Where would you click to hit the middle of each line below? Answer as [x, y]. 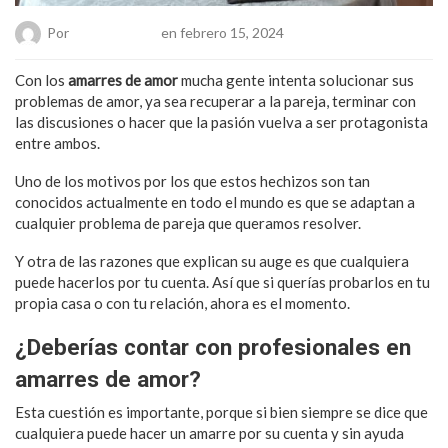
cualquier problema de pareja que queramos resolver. [188, 222]
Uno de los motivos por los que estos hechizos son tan [192, 180]
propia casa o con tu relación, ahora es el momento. [182, 302]
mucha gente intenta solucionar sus [296, 79]
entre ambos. [57, 142]
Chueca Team [115, 32]
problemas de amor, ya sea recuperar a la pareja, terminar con [215, 100]
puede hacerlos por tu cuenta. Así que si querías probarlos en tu [222, 281]
